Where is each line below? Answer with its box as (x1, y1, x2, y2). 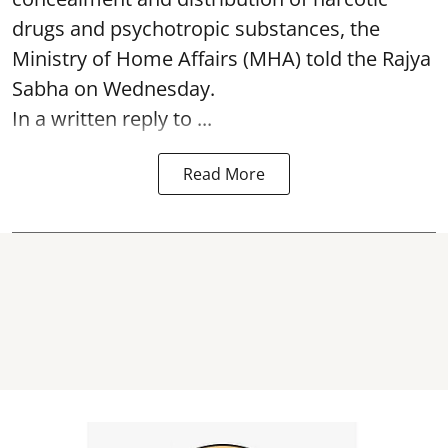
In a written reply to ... (12, 104, 212, 132)
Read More (183, 162, 265, 185)
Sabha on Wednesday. (12, 74, 215, 102)
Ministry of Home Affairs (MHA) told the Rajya (12, 44, 431, 72)
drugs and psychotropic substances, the (12, 14, 380, 42)
